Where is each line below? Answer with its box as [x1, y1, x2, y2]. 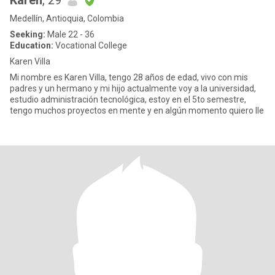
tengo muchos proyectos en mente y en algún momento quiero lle [10, 106, 264, 115]
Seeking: [10, 29, 45, 39]
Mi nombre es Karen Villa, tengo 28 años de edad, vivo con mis [10, 72, 248, 82]
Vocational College [53, 41, 127, 50]
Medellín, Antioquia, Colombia [10, 14, 124, 23]
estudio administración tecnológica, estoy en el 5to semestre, [10, 95, 246, 104]
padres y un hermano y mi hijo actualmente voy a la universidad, [10, 83, 127, 93]
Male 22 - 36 [45, 29, 95, 39]
